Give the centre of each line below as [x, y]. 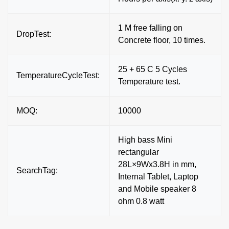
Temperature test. [149, 81]
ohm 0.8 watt [141, 201]
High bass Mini [145, 140]
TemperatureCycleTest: [58, 75]
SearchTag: [37, 170]
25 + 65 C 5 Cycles [153, 69]
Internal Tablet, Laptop [158, 176]
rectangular [139, 152]
